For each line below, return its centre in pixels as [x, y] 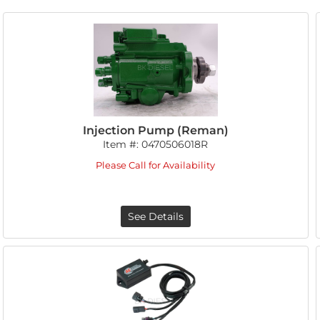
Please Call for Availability [156, 165]
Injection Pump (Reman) [155, 130]
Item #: [122, 144]
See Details [155, 216]
